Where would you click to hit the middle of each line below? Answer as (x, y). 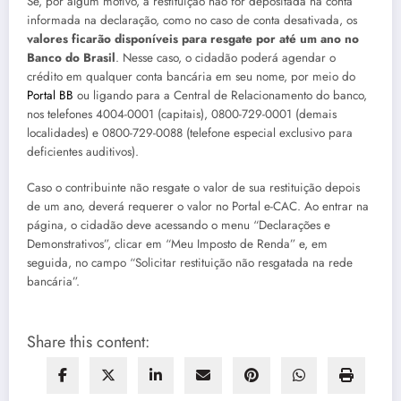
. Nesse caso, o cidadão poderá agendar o (226, 58)
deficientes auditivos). (83, 152)
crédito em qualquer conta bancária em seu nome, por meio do (191, 77)
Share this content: (88, 342)
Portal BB (50, 96)
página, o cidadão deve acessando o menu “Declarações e (179, 226)
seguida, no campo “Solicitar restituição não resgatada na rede (190, 263)
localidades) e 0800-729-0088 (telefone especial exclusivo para (190, 133)
